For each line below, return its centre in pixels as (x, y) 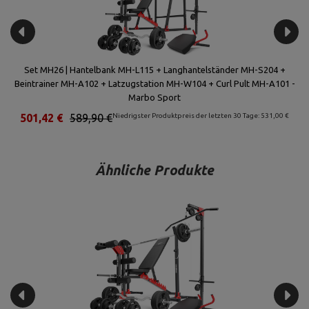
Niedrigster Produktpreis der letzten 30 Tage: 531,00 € (201, 116)
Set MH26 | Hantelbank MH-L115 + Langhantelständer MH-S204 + (154, 70)
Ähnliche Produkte (154, 170)
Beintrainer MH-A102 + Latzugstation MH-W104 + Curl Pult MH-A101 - (154, 83)
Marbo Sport (154, 97)
